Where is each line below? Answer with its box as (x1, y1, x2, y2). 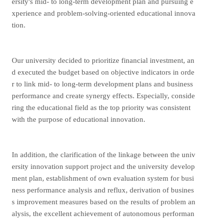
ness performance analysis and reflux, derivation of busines (11, 186, 194, 194)
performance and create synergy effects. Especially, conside (11, 92, 195, 100)
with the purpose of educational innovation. (11, 115, 145, 123)
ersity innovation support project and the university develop (11, 163, 195, 170)
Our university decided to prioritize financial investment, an (11, 56, 194, 64)
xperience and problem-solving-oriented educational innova (11, 9, 195, 17)
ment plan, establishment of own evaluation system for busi (11, 174, 194, 182)
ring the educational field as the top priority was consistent (11, 104, 191, 111)
